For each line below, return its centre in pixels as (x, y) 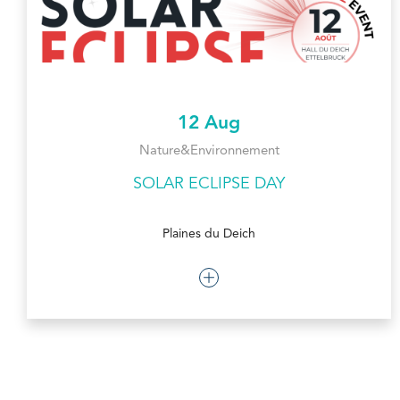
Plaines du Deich (209, 233)
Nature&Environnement (209, 151)
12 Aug (209, 123)
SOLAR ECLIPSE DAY (209, 183)
